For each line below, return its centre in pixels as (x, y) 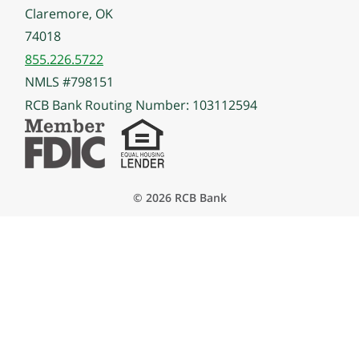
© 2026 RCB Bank (179, 198)
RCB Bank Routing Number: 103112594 (141, 105)
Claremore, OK (69, 14)
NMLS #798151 (69, 82)
